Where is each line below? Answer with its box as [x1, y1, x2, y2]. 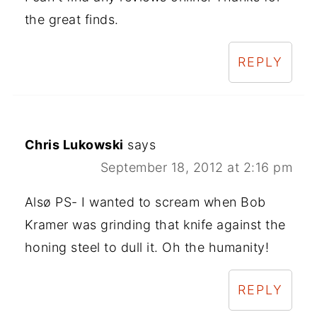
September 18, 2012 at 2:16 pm [100, 159, 293, 175]
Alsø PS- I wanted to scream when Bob [24, 194, 266, 209]
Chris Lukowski [24, 137, 124, 152]
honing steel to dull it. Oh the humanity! [24, 239, 270, 255]
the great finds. [24, 11, 119, 27]
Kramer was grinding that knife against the [24, 217, 286, 232]
